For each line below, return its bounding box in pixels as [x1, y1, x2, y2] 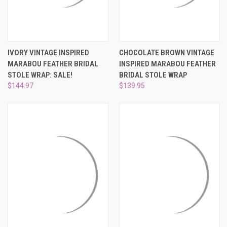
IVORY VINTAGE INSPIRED [8, 48, 89, 58]
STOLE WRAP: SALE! [8, 70, 72, 80]
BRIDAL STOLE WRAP [119, 70, 187, 80]
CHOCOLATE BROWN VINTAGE [119, 48, 214, 58]
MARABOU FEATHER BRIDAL [8, 59, 98, 69]
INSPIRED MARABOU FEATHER [119, 59, 216, 69]
